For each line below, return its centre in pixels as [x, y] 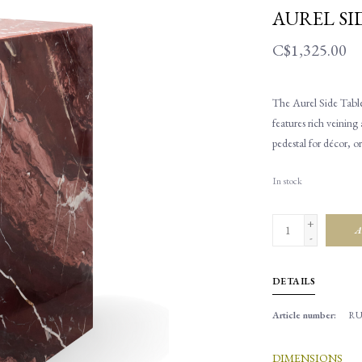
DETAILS [293, 281]
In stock [287, 181]
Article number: [304, 315]
